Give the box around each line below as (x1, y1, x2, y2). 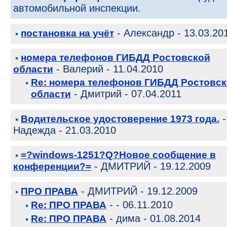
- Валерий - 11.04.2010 (53, 63, 163, 74)
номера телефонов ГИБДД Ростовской (21, 52, 210, 63)
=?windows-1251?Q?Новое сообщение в (21, 149, 216, 160)
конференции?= (13, 161, 91, 172)
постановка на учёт (21, 28, 114, 39)
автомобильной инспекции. (13, 3, 141, 14)
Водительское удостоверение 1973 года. (21, 113, 219, 124)
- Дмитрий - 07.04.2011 (71, 88, 181, 99)
